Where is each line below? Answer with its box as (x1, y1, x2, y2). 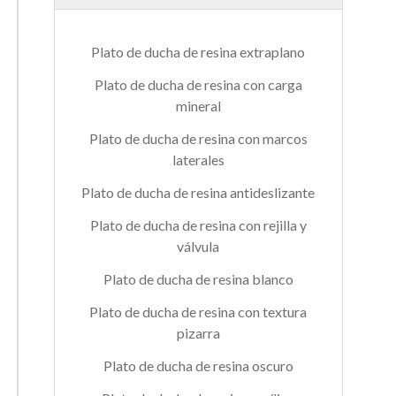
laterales (171, 151, 225, 168)
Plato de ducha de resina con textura (89, 303, 308, 320)
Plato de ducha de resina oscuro (103, 357, 293, 374)
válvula (177, 238, 220, 255)
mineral (175, 97, 221, 114)
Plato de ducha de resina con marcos (88, 130, 308, 147)
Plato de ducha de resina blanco (103, 270, 293, 287)
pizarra (176, 324, 220, 341)
